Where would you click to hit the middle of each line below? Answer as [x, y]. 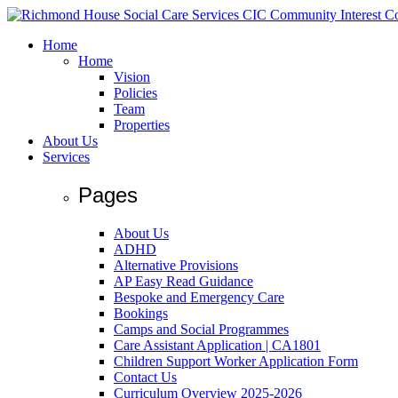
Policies [135, 93]
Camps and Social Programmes [201, 329]
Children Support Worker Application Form [236, 361]
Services [66, 157]
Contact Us [145, 377]
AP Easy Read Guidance [183, 281]
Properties [142, 125]
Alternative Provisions [176, 265]
